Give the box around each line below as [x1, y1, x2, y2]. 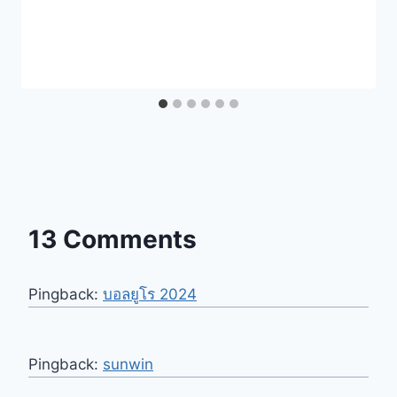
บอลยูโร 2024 [103, 285, 197, 304]
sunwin [103, 355, 153, 374]
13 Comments [28, 224, 197, 255]
